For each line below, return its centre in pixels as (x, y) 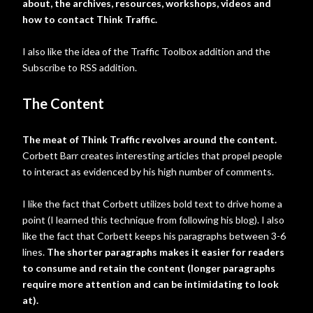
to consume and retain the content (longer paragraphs (149, 268)
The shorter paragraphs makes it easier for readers (166, 252)
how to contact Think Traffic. (90, 19)
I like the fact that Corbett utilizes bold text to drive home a (152, 204)
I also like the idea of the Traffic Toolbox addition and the (146, 51)
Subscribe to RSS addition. (80, 67)
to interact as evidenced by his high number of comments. (148, 172)
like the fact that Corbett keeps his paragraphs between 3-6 (154, 236)
